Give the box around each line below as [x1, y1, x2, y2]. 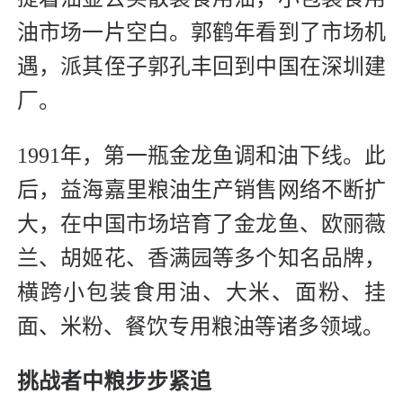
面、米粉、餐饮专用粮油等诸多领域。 [17, 315, 384, 339]
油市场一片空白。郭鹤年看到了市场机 [17, 21, 386, 45]
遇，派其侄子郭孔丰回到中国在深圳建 [17, 55, 386, 79]
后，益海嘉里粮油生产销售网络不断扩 [17, 178, 386, 202]
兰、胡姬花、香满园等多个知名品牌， [17, 246, 386, 271]
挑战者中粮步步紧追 [17, 370, 211, 394]
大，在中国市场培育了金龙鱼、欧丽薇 [17, 212, 386, 237]
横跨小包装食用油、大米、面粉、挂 [17, 281, 386, 305]
